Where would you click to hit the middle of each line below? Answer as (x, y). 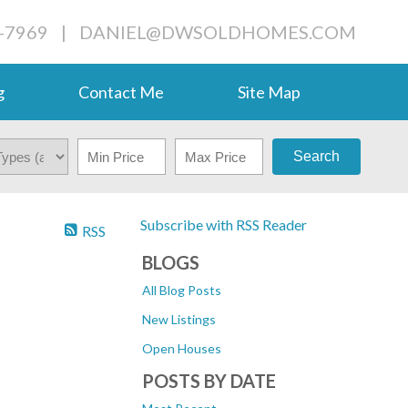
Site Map (269, 92)
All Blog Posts (182, 290)
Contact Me (121, 92)
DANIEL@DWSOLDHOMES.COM (218, 32)
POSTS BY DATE (209, 381)
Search (316, 156)
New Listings (179, 319)
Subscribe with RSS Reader (222, 224)
